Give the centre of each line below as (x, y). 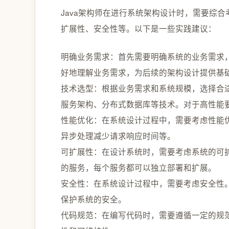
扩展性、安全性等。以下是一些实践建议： (139, 28)
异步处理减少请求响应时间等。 (118, 135)
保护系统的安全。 (94, 199)
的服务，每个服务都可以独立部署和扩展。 (139, 167)
